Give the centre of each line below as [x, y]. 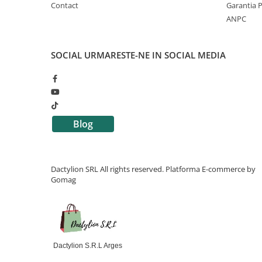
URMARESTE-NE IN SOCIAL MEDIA [155, 55]
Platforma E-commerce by [211, 169]
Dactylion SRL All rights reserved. [108, 169]
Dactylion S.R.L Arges [87, 246]
